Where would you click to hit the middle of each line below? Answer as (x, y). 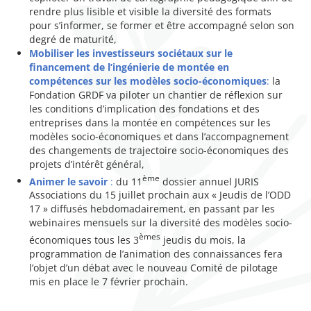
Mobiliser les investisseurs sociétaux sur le (131, 53)
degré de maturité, (73, 39)
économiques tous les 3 (84, 239)
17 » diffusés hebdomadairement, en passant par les (152, 209)
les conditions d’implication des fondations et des (145, 108)
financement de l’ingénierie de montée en (129, 67)
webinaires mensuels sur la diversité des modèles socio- (161, 223)
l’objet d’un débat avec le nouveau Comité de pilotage (154, 267)
